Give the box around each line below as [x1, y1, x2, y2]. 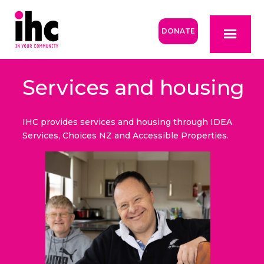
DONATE [161, 27, 195, 35]
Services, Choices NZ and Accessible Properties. [22, 130, 229, 141]
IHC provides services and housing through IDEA [22, 117, 232, 128]
